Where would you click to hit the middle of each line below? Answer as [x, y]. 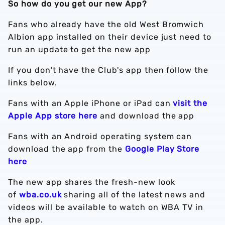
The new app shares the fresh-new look [92, 182]
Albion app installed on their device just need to [110, 37]
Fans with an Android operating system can [100, 136]
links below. [33, 83]
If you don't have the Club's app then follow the [108, 70]
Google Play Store [162, 149]
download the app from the [67, 149]
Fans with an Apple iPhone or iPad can [91, 103]
